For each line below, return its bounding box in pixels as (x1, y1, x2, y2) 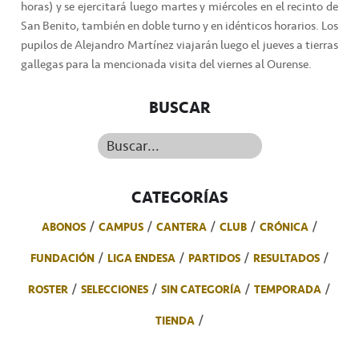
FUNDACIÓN (30, 249, 95, 267)
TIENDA (155, 312, 195, 329)
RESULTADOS (252, 249, 320, 267)
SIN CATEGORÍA (161, 280, 241, 298)
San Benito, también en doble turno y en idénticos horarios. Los (21, 16, 338, 35)
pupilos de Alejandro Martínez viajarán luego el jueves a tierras (21, 35, 338, 54)
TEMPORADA (254, 280, 321, 298)
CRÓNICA (259, 218, 309, 236)
